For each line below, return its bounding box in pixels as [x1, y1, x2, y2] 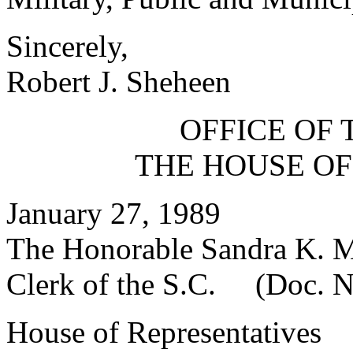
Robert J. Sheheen [6, 65, 231, 98]
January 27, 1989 [6, 196, 221, 230]
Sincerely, [6, 29, 128, 63]
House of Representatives [6, 315, 321, 349]
